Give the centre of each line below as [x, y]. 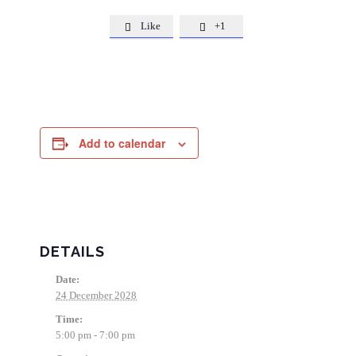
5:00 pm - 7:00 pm [95, 335]
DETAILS [72, 252]
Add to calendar [122, 143]
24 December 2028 [96, 295]
